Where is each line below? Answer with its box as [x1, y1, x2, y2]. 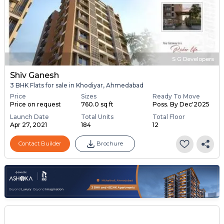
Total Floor [152, 112, 185, 120]
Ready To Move [152, 92, 200, 100]
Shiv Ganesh [9, 70, 59, 80]
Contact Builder [18, 140, 61, 147]
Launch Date [9, 112, 49, 120]
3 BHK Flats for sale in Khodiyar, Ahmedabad [9, 81, 143, 89]
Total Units [81, 112, 114, 120]
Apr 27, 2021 [9, 120, 47, 128]
